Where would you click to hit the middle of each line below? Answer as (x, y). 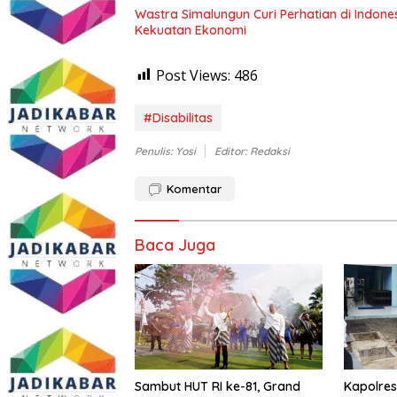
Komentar (194, 188)
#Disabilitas (178, 117)
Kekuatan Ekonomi (191, 30)
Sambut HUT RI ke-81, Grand (218, 386)
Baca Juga (175, 245)
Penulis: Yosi (165, 151)
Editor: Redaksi (252, 151)
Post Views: (193, 75)
